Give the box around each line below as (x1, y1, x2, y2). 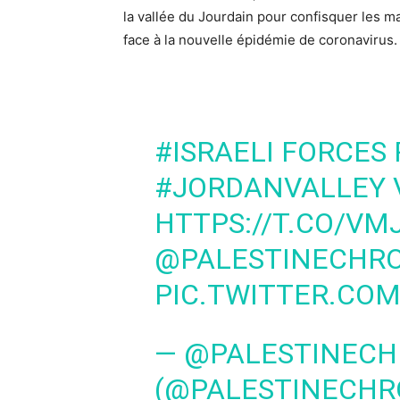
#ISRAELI (154, 135, 274, 169)
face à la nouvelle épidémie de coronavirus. (123, 31, 397, 48)
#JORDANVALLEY (154, 171, 386, 204)
